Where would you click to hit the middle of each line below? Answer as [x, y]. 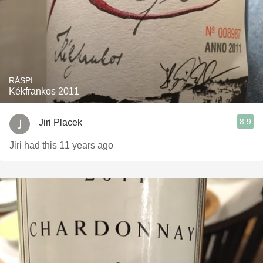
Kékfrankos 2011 [44, 91]
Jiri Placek [60, 122]
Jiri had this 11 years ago [61, 145]
